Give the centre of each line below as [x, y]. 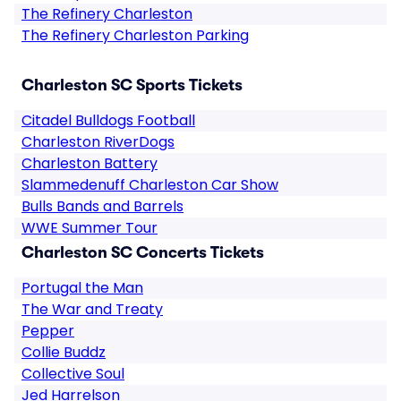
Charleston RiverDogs [98, 142]
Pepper [48, 331]
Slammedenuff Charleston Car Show [150, 185]
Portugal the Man [82, 288]
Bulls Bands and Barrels [102, 206]
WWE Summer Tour [90, 228]
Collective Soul [73, 374]
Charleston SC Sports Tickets [132, 85]
